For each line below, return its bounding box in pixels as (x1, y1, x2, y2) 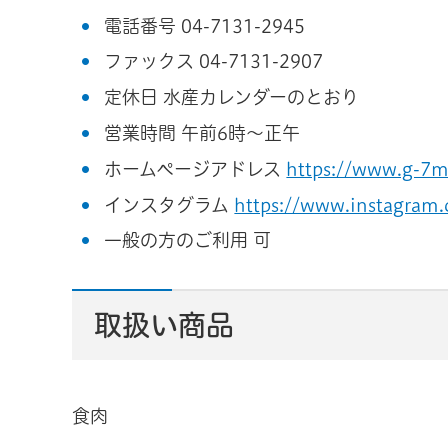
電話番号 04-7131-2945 (104, 16, 306, 35)
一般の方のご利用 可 (104, 231, 272, 250)
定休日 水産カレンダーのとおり (104, 88, 360, 107)
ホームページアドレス (104, 159, 287, 178)
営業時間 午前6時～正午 (104, 124, 301, 143)
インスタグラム (104, 195, 235, 214)
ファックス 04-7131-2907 (104, 52, 324, 71)
